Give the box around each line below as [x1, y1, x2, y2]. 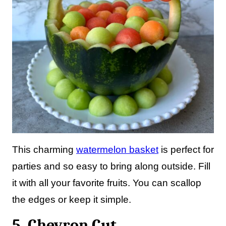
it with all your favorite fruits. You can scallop [12, 178, 201, 188]
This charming [12, 144, 76, 155]
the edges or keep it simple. [12, 194, 131, 205]
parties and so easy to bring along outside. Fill [12, 161, 210, 172]
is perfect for [158, 144, 214, 155]
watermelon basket [76, 144, 158, 155]
